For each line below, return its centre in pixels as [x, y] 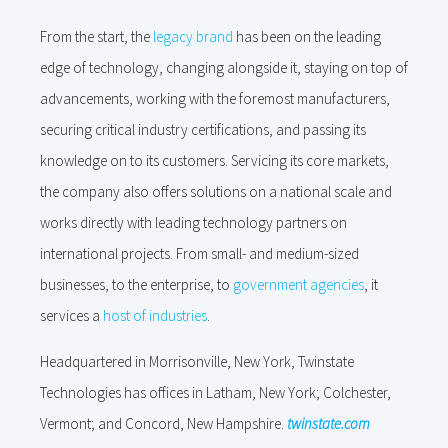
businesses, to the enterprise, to [136, 284]
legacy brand [193, 36]
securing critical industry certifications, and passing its [203, 129]
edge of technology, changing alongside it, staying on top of [224, 67]
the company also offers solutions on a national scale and [216, 191]
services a [71, 315]
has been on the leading [307, 36]
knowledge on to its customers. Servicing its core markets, [214, 160]
